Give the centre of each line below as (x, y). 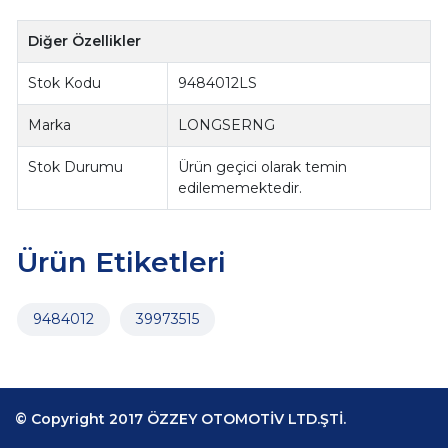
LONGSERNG (227, 124)
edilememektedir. (240, 187)
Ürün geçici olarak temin (263, 166)
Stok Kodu (65, 82)
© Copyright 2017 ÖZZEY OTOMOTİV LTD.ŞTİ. (180, 418)
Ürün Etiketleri (121, 261)
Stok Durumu (76, 166)
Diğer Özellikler (85, 40)
